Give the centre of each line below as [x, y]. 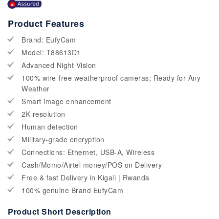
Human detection [50, 127]
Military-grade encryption [63, 140]
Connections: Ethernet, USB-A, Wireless [88, 152]
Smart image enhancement [66, 101]
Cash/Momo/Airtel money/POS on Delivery [92, 165]
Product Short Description [60, 212]
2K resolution [44, 114]
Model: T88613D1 [51, 53]
